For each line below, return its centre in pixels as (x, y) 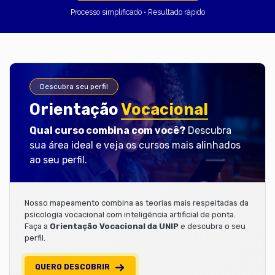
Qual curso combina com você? (107, 130)
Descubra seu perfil (74, 86)
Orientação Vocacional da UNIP (114, 226)
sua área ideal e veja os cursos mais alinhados (135, 145)
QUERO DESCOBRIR (72, 267)
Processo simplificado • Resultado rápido (137, 12)
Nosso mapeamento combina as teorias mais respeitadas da (137, 203)
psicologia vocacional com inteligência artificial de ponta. (130, 214)
